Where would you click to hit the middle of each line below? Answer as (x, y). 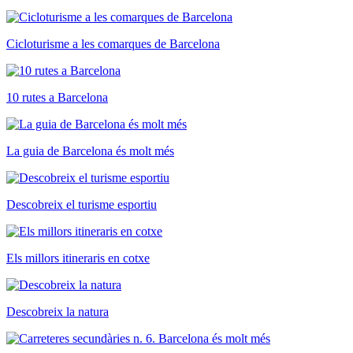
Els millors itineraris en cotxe (78, 258)
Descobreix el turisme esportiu (82, 205)
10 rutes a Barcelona (57, 98)
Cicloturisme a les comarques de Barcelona (113, 44)
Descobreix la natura (58, 312)
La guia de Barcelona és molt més (90, 151)
